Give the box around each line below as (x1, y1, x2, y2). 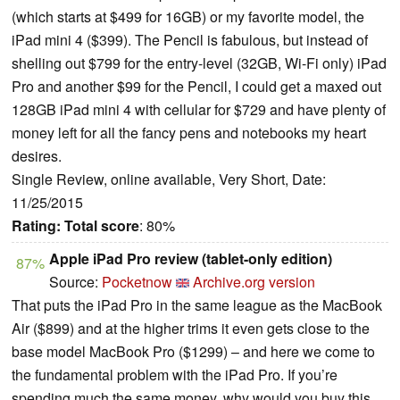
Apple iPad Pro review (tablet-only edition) (49, 247, 332, 269)
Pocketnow (102, 271, 172, 292)
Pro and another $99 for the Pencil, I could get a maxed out (12, 75, 381, 96)
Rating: (12, 214, 61, 236)
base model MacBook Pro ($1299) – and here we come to (12, 340, 375, 362)
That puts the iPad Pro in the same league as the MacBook (12, 294, 382, 315)
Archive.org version (193, 271, 315, 292)
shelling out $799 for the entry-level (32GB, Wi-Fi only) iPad (12, 52, 387, 73)
